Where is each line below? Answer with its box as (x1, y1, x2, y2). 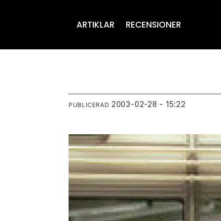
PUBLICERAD (69, 101, 110, 109)
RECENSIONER (125, 19, 181, 31)
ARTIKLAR (76, 19, 115, 31)
